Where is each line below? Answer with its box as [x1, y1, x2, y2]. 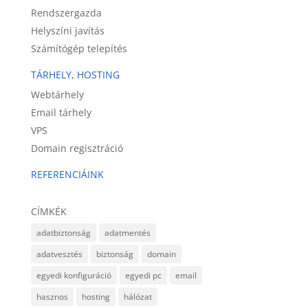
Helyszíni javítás [30, 24, 104, 37]
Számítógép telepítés [30, 42, 127, 55]
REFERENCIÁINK [30, 168, 104, 181]
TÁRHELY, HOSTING [30, 68, 120, 81]
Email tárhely [30, 106, 91, 119]
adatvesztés [36, 248, 82, 260]
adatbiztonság [36, 227, 91, 239]
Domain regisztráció [30, 142, 123, 155]
